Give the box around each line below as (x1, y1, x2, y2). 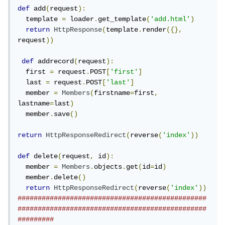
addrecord (36, 57, 76, 66)
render (144, 26, 168, 34)
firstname (96, 89, 132, 97)
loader (68, 15, 96, 24)
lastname (20, 99, 52, 108)
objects (96, 163, 124, 171)
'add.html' (152, 15, 192, 24)
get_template (100, 15, 148, 24)
